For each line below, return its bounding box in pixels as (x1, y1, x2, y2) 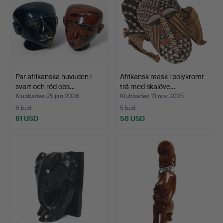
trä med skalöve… (120, 82, 175, 91)
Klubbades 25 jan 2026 (15, 92, 79, 100)
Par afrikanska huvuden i (15, 72, 92, 81)
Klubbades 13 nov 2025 (120, 92, 184, 100)
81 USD (15, 113, 38, 123)
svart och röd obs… (15, 82, 75, 91)
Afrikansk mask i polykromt (120, 72, 204, 81)
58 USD (120, 113, 145, 123)
